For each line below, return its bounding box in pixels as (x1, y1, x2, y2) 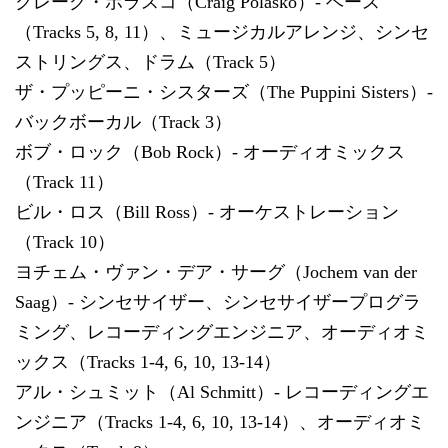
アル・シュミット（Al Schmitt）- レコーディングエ (15, 381, 429, 402)
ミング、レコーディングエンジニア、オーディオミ (15, 321, 429, 342)
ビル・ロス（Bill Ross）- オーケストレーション (15, 201, 399, 222)
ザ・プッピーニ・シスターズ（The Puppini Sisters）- (15, 81, 433, 102)
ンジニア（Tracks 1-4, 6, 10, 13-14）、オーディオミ (15, 411, 425, 432)
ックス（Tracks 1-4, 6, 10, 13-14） (15, 351, 281, 372)
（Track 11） (15, 171, 114, 192)
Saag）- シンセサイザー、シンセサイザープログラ (15, 291, 421, 312)
